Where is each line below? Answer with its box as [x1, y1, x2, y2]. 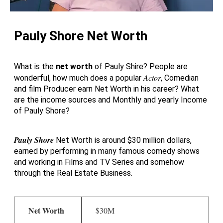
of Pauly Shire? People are [93, 62, 188, 72]
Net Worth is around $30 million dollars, [56, 135, 192, 145]
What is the [14, 62, 56, 72]
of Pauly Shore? [14, 106, 70, 116]
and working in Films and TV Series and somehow [14, 157, 184, 167]
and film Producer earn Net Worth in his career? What [14, 84, 199, 94]
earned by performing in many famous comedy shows [14, 146, 200, 156]
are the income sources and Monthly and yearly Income [14, 95, 207, 105]
